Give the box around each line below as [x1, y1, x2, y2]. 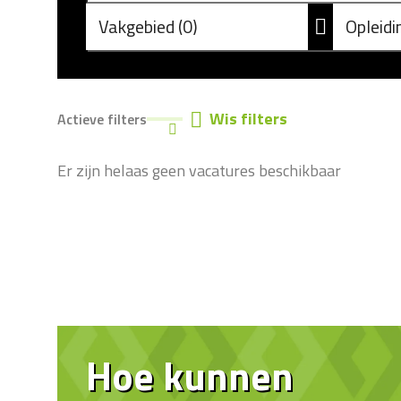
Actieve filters [57, 107, 147, 130]
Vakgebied [98, 12, 178, 40]
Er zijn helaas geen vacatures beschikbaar [57, 158, 341, 183]
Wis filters [209, 106, 287, 131]
